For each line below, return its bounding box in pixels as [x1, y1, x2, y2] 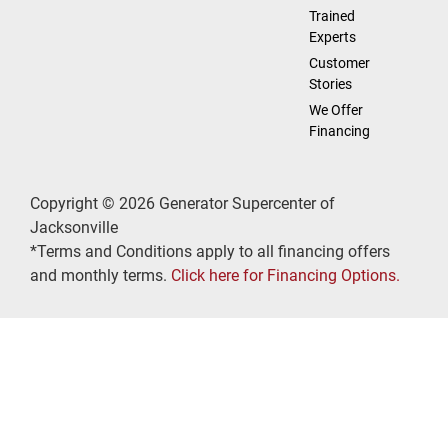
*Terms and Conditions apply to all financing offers [30, 242, 390, 261]
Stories [308, 76, 352, 92]
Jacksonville [30, 218, 118, 237]
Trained [308, 8, 355, 24]
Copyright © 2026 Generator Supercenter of [30, 194, 335, 213]
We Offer [308, 102, 363, 118]
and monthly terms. [30, 266, 171, 285]
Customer [308, 55, 370, 71]
